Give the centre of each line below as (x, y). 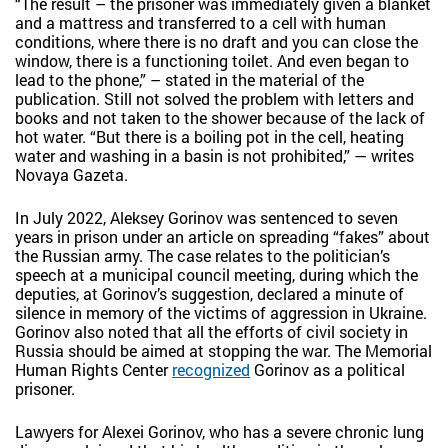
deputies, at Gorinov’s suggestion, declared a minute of (209, 294)
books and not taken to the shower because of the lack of (220, 118)
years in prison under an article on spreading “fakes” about (222, 237)
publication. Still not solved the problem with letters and (214, 99)
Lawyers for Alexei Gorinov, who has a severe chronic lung (219, 432)
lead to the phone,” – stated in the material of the (189, 80)
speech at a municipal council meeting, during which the (216, 275)
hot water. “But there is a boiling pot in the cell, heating (209, 137)
